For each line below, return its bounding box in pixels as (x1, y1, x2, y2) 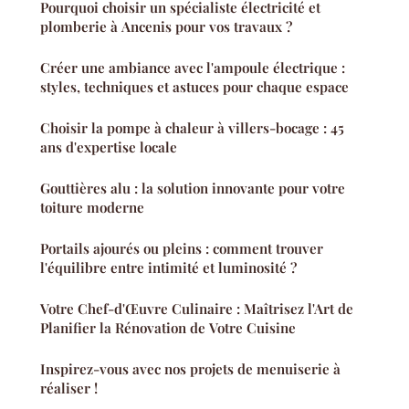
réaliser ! (40, 379, 98, 398)
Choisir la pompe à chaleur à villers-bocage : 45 (40, 119, 344, 138)
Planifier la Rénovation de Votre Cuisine (40, 319, 296, 338)
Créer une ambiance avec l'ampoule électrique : (40, 58, 345, 78)
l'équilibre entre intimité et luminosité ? (40, 258, 297, 278)
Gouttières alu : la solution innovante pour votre (40, 179, 345, 198)
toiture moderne (40, 198, 144, 217)
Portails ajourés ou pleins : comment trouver (40, 239, 323, 258)
